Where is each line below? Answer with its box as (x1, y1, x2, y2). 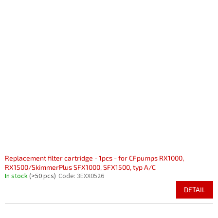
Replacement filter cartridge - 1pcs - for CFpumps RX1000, (5, 154, 184, 162)
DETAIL (184, 185, 205, 194)
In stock (5, 171, 29, 181)
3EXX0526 (77, 171, 104, 181)
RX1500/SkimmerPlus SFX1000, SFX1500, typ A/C (5, 163, 156, 171)
